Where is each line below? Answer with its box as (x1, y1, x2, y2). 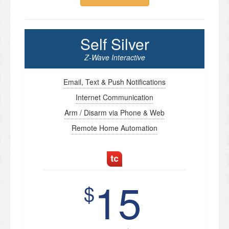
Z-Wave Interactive (84, 52, 145, 63)
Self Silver (80, 33, 149, 55)
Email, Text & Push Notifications (63, 77, 166, 87)
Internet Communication (76, 92, 153, 103)
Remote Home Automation (72, 123, 157, 133)
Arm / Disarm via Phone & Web (64, 107, 165, 118)
